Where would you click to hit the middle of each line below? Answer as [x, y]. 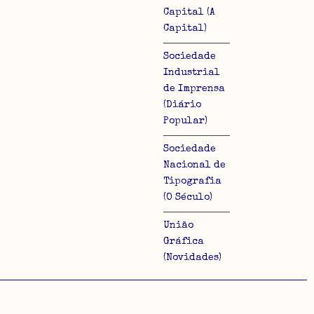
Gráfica [184, 241]
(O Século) [188, 197]
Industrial [192, 73]
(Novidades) [192, 258]
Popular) [185, 121]
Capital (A [189, 12]
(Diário [182, 105]
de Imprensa [194, 89]
